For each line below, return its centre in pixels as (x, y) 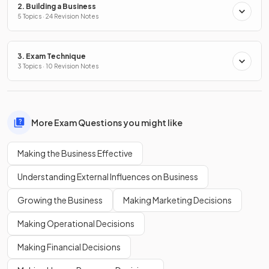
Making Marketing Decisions (177, 200)
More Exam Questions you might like (107, 122)
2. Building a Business (57, 7)
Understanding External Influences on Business (108, 177)
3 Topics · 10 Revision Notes (58, 66)
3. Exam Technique (52, 56)
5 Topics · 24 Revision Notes (58, 17)
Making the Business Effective (75, 153)
